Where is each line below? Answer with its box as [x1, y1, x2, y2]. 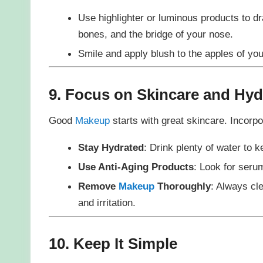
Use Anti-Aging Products [77, 160, 194, 173]
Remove [77, 180, 119, 192]
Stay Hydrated [77, 141, 144, 153]
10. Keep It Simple [48, 235, 177, 253]
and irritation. [77, 196, 136, 208]
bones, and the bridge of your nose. [77, 28, 233, 40]
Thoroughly [154, 180, 211, 192]
